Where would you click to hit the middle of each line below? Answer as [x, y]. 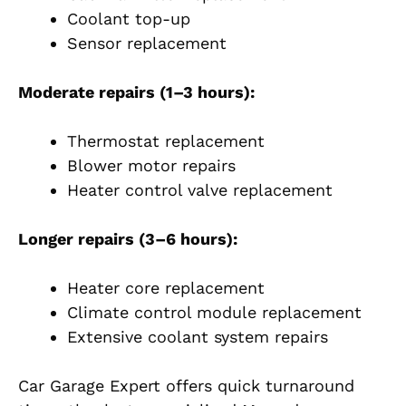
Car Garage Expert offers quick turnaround [186, 386]
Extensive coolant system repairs [198, 337]
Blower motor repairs [151, 166]
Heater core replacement [166, 288]
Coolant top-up [129, 19]
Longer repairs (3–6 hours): [128, 239]
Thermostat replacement [166, 141]
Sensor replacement [147, 43]
